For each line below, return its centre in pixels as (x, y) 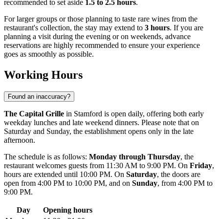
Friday (201, 166)
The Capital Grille (34, 114)
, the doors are (179, 175)
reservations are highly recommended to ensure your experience (102, 45)
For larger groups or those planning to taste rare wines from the (101, 19)
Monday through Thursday (135, 157)
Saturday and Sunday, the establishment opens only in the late (99, 131)
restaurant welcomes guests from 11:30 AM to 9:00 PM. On (97, 166)
